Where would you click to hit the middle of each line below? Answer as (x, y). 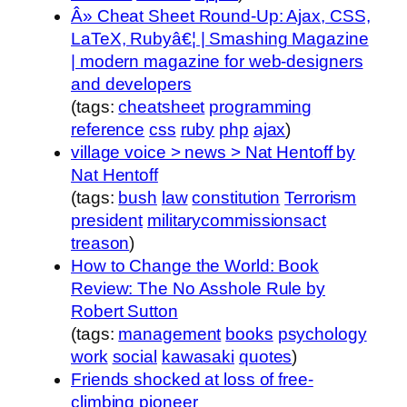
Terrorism (321, 197)
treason (100, 243)
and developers (131, 84)
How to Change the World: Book (195, 265)
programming (261, 106)
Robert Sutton (124, 311)
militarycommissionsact (237, 220)
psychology (322, 333)
